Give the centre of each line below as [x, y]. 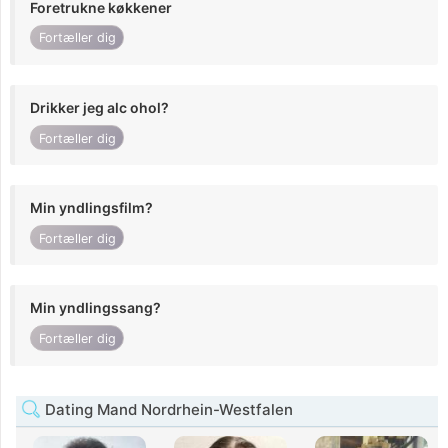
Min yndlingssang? [95, 308]
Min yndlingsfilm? [91, 208]
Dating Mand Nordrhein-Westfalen [167, 409]
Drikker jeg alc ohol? [99, 107]
